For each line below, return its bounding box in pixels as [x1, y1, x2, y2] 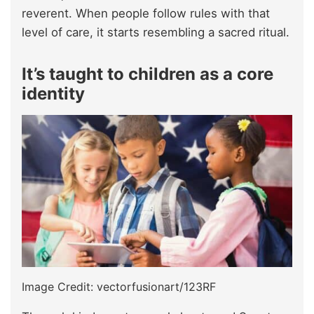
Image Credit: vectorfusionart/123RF [22, 279, 216, 294]
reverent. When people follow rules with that [22, 6, 270, 20]
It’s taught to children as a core [22, 63, 273, 84]
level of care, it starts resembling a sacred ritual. [22, 25, 289, 39]
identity [22, 83, 85, 104]
